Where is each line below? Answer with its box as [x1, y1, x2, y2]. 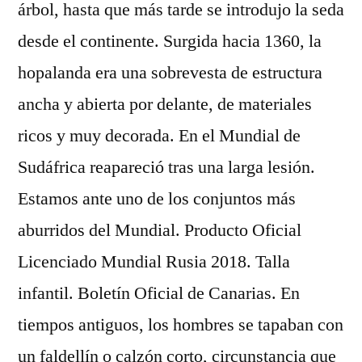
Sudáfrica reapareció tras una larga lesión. [18, 156, 315, 179]
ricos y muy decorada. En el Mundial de [18, 124, 301, 147]
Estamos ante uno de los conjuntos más [18, 187, 296, 210]
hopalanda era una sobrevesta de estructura [18, 61, 322, 84]
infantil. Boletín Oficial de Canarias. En [18, 282, 300, 305]
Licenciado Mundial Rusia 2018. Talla [18, 250, 290, 273]
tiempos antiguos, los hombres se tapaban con [18, 314, 343, 336]
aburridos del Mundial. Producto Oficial [18, 219, 301, 242]
